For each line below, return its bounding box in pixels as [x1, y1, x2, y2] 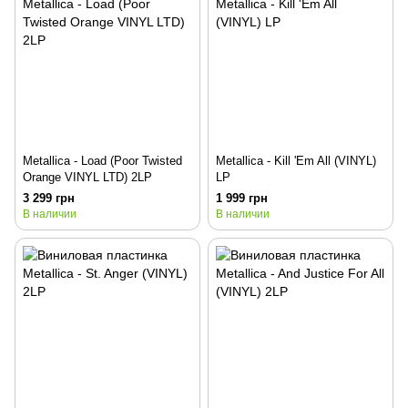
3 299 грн [23, 190, 75, 205]
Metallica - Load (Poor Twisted [23, 153, 182, 168]
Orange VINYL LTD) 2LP [23, 169, 152, 184]
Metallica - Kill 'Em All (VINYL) [216, 153, 376, 168]
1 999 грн [216, 190, 268, 205]
